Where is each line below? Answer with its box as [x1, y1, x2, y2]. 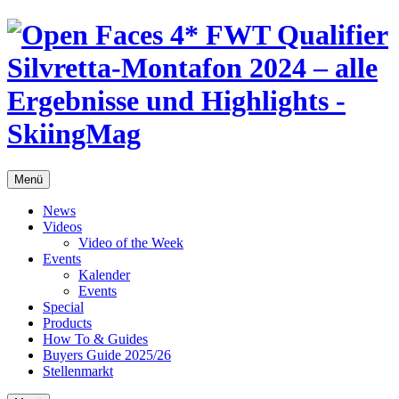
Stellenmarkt [43, 362, 113, 379]
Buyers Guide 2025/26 [43, 346, 171, 362]
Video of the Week [78, 234, 183, 250]
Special [43, 298, 84, 314]
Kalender [78, 266, 130, 282]
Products [43, 314, 92, 330]
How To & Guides [43, 330, 148, 346]
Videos [43, 218, 82, 234]
